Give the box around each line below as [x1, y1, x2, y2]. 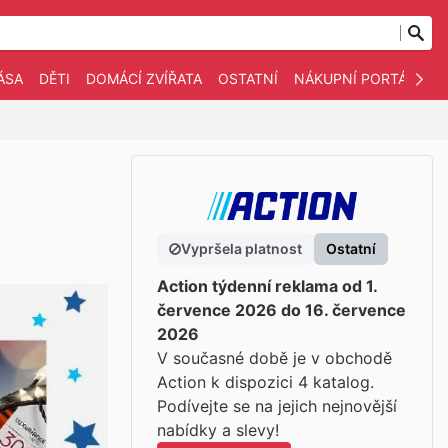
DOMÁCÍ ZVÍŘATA [86, 70, 202, 87]
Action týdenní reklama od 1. [157, 276, 377, 296]
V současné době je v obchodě [157, 348, 392, 368]
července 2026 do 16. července [157, 300, 406, 320]
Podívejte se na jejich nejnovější [157, 396, 397, 416]
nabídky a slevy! [157, 420, 279, 440]
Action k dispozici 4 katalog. [157, 372, 374, 392]
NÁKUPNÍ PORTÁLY [294, 70, 424, 87]
